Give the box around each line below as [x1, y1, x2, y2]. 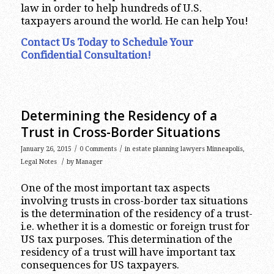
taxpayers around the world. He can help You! [20, 14, 248, 27]
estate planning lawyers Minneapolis [131, 144, 243, 153]
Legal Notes [20, 157, 57, 166]
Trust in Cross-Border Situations [20, 123, 220, 141]
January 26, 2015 [20, 144, 72, 153]
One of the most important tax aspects [20, 182, 210, 194]
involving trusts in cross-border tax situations [20, 194, 248, 207]
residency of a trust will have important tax [20, 246, 235, 259]
